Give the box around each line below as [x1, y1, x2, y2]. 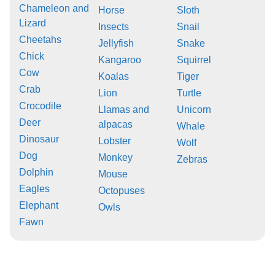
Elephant [19, 199, 58, 211]
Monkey [98, 152, 133, 163]
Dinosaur [19, 133, 59, 144]
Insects [98, 21, 129, 32]
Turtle [177, 87, 202, 98]
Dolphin [19, 166, 53, 177]
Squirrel [177, 54, 212, 65]
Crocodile [19, 100, 61, 111]
